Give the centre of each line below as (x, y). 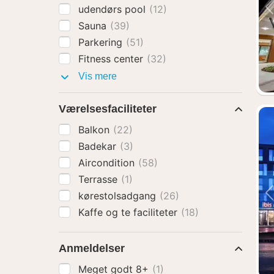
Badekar (99, 146)
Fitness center (112, 59)
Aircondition (108, 163)
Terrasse (99, 179)
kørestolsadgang (119, 196)
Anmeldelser (92, 248)
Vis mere (96, 76)
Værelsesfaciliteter (108, 109)
